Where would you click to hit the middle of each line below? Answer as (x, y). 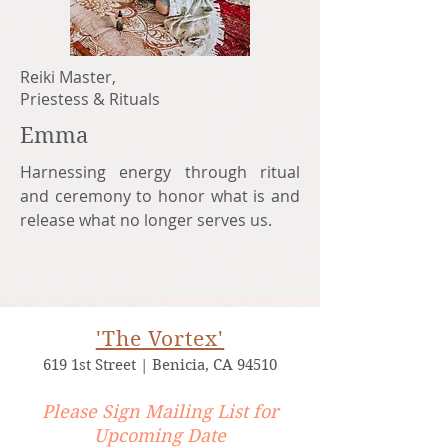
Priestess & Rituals (90, 99)
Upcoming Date (160, 435)
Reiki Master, (68, 77)
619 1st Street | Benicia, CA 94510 (160, 365)
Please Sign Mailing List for (160, 411)
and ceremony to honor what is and (160, 196)
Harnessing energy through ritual (160, 172)
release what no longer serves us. (146, 220)
